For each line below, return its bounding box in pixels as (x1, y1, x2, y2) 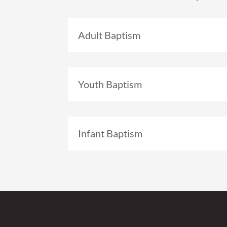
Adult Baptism (78, 29, 141, 42)
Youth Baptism (78, 79, 142, 90)
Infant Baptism (78, 127, 143, 139)
